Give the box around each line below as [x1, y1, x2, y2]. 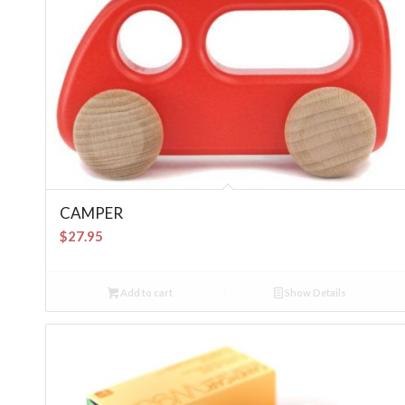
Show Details [282, 287, 346, 299]
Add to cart [118, 287, 174, 299]
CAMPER [60, 203, 123, 223]
